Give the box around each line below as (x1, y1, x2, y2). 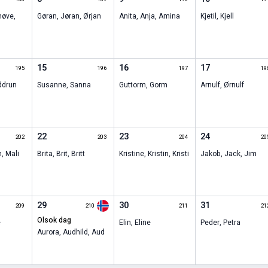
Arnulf (200, 80, 221, 91)
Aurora (37, 227, 60, 238)
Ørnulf (224, 80, 245, 91)
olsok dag (42, 215, 72, 226)
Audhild (63, 227, 89, 238)
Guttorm (118, 80, 146, 91)
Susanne (37, 80, 67, 91)
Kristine (118, 148, 144, 160)
